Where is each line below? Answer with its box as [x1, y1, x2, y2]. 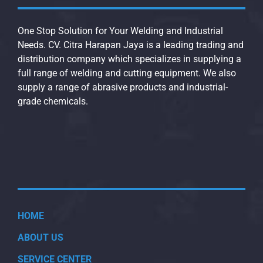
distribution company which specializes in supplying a [18, 53, 241, 65]
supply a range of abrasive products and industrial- [18, 81, 228, 93]
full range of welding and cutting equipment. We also [18, 67, 236, 79]
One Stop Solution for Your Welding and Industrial [18, 25, 223, 36]
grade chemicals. [18, 95, 88, 107]
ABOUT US [18, 231, 63, 243]
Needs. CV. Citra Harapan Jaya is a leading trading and [18, 39, 244, 50]
